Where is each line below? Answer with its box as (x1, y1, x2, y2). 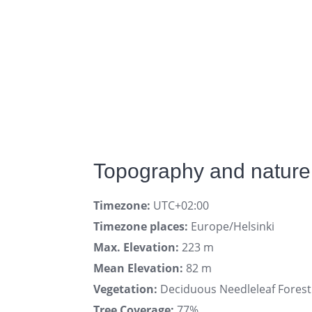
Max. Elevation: (93, 239, 179, 255)
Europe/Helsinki (188, 218, 274, 234)
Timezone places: (93, 218, 188, 234)
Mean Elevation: (93, 260, 183, 276)
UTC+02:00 (150, 197, 209, 213)
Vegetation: (93, 281, 157, 297)
